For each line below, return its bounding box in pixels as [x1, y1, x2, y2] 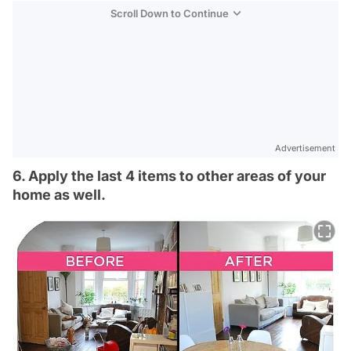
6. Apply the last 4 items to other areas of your [13, 168, 326, 185]
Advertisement [275, 143, 335, 154]
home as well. [13, 186, 106, 204]
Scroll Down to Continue [110, 7, 229, 20]
